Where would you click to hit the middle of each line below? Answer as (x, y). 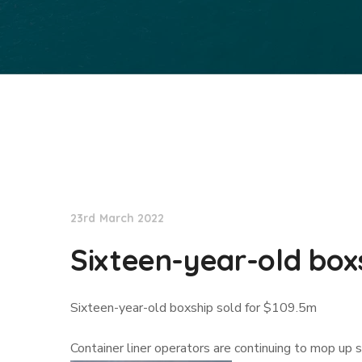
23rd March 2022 (118, 218)
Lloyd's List (122, 169)
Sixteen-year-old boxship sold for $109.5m (194, 308)
